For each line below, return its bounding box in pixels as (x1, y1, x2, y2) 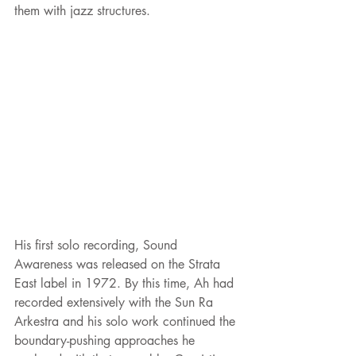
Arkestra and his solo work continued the (14, 313, 239, 331)
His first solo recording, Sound (14, 237, 181, 254)
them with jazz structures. (14, 2, 150, 19)
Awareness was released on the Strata (14, 256, 224, 273)
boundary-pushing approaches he (14, 332, 199, 350)
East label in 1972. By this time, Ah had (14, 275, 238, 292)
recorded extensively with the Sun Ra (14, 294, 217, 311)
